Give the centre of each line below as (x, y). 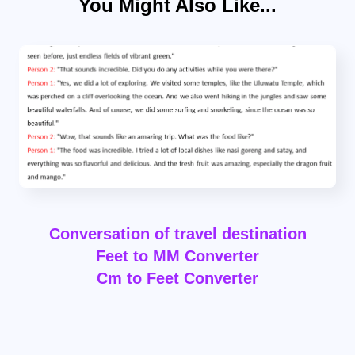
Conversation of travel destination (177, 234)
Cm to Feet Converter (177, 278)
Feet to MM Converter (177, 256)
